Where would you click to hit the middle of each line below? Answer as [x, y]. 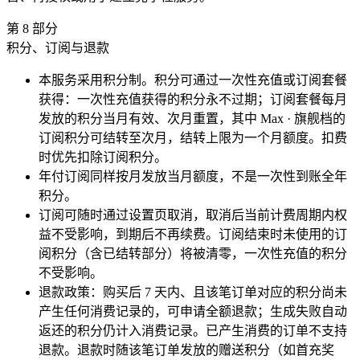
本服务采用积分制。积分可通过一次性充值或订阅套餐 [193, 80]
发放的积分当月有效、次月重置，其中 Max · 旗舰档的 [192, 118]
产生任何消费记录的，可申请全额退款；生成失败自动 [193, 311]
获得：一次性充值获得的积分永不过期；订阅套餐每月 [193, 99]
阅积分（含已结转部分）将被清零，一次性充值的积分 [193, 253]
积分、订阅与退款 [58, 47]
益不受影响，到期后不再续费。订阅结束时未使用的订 [193, 234]
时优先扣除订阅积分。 [103, 157]
